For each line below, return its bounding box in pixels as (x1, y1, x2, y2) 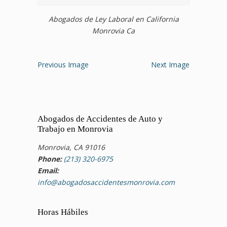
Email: (37, 165, 59, 175)
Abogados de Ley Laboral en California (48, 14, 179, 24)
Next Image (151, 59, 190, 69)
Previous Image (37, 59, 89, 69)
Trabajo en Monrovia (37, 124, 113, 134)
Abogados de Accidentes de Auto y (37, 113, 163, 124)
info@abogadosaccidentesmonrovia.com (37, 177, 175, 187)
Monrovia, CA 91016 (37, 142, 105, 152)
